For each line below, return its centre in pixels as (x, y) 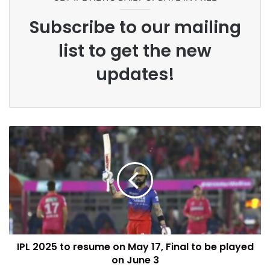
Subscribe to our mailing (135, 27)
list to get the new (135, 51)
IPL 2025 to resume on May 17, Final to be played (135, 247)
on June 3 (135, 260)
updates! (135, 74)
